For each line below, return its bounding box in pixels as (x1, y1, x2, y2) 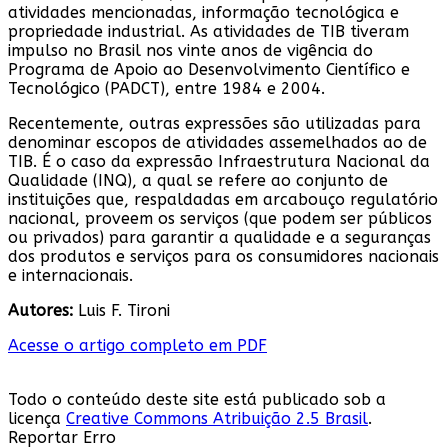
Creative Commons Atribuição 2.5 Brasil (66, 408, 368, 428)
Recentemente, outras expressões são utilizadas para (8, 113, 421, 133)
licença (8, 408, 61, 428)
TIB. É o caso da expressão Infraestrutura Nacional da (8, 151, 430, 171)
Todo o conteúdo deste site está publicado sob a (8, 389, 386, 409)
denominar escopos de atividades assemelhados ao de (8, 132, 427, 152)
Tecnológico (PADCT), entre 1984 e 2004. (8, 78, 325, 98)
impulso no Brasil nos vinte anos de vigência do (8, 40, 373, 60)
